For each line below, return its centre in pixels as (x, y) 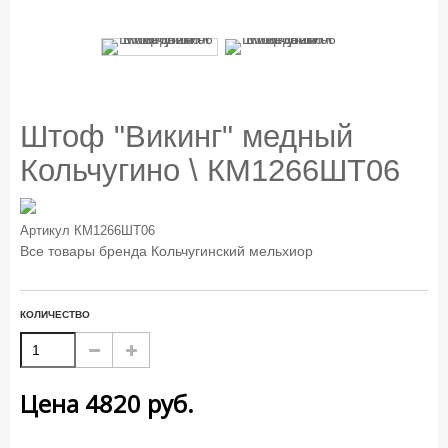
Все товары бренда (83, 251)
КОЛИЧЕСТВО (55, 315)
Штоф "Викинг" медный (186, 136)
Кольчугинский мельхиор (232, 251)
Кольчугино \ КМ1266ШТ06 (210, 170)
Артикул (45, 231)
